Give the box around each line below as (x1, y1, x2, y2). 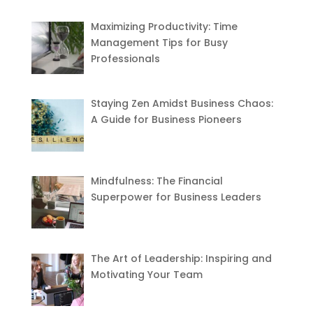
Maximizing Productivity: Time (91, 19, 238, 34)
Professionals (91, 51, 161, 66)
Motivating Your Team (91, 267, 203, 282)
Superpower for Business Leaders (91, 190, 262, 205)
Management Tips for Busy (91, 35, 228, 50)
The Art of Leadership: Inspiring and (91, 251, 272, 265)
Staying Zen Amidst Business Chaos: (91, 96, 274, 111)
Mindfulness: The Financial (91, 174, 224, 189)
